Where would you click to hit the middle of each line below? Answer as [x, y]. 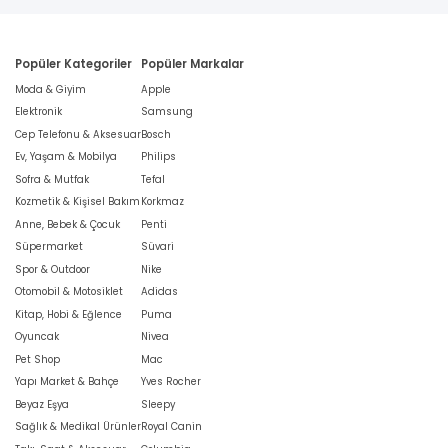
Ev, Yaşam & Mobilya [66, 157]
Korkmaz [162, 202]
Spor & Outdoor [52, 269]
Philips [158, 157]
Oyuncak [37, 337]
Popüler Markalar [192, 63]
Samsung [167, 112]
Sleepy [158, 404]
